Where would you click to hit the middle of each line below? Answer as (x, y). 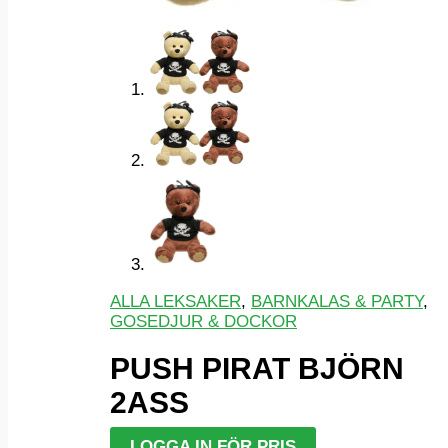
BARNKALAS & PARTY (337, 301)
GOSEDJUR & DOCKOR (203, 321)
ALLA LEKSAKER (175, 301)
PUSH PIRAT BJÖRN (257, 369)
